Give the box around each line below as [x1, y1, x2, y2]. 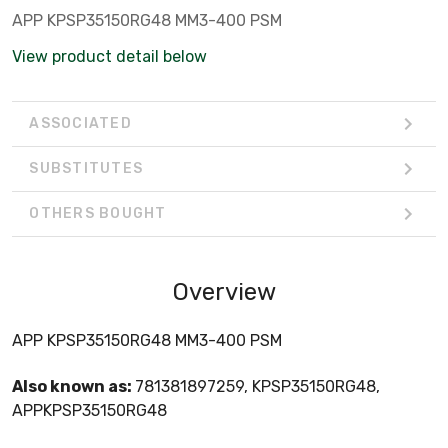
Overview [172, 277, 276, 306]
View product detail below [12, 46, 207, 66]
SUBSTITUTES [29, 160, 143, 178]
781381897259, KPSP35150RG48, [135, 376, 380, 396]
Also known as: [12, 376, 135, 396]
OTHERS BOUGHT [29, 205, 167, 223]
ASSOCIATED [29, 115, 132, 133]
